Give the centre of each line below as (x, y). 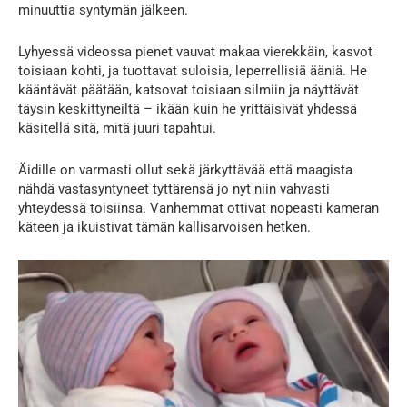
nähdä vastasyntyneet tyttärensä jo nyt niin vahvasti (174, 189)
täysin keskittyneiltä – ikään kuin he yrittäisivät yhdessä (188, 109)
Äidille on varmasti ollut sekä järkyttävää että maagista (185, 170)
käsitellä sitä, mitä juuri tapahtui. (117, 129)
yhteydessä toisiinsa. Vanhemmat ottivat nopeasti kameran (199, 208)
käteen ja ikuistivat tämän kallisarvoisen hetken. (164, 228)
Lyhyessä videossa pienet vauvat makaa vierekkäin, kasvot (195, 52)
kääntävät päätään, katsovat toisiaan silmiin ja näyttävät (189, 90)
